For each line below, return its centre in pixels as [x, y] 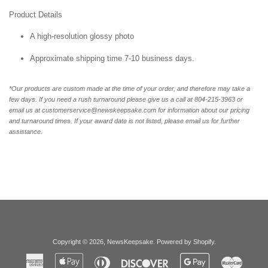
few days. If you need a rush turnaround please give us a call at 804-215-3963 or [126, 99]
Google [220, 258]
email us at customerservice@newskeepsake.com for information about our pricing [129, 110]
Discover [182, 258]
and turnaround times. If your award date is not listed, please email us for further [124, 121]
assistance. [26, 131]
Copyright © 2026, [80, 241]
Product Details [36, 14]
